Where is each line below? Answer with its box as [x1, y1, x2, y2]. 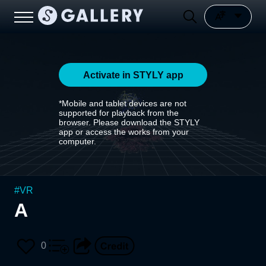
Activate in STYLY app [83, 69, 183, 80]
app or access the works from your [59, 127, 189, 137]
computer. [59, 137, 96, 146]
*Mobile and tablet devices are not [59, 99, 186, 108]
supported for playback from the [59, 108, 179, 118]
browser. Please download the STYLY [59, 118, 199, 127]
